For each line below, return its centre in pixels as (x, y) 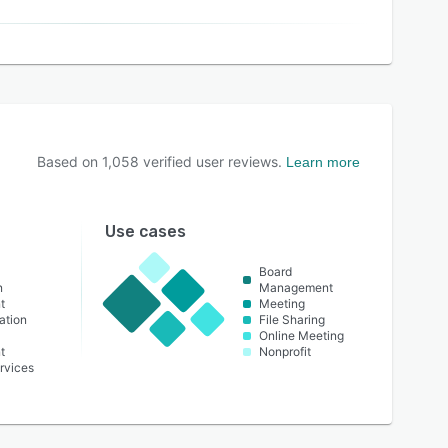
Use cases (145, 231)
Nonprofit (285, 351)
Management (296, 287)
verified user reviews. (210, 161)
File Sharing (292, 319)
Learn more (323, 162)
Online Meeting (302, 335)
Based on (69, 161)
